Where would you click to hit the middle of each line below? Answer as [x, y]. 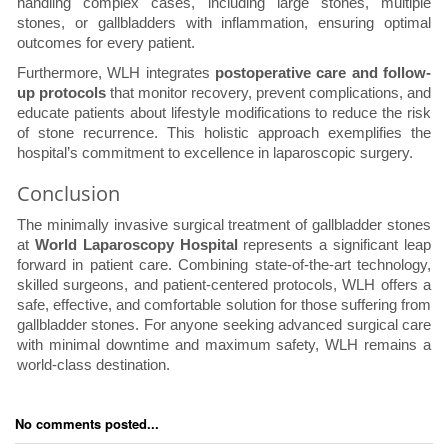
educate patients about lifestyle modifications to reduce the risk [224, 113]
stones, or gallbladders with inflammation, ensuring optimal [224, 23]
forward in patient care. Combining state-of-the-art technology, [224, 265]
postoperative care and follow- [323, 73]
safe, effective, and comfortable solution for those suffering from [224, 305]
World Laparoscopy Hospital [136, 245]
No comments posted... [87, 424]
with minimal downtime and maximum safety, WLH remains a [224, 345]
